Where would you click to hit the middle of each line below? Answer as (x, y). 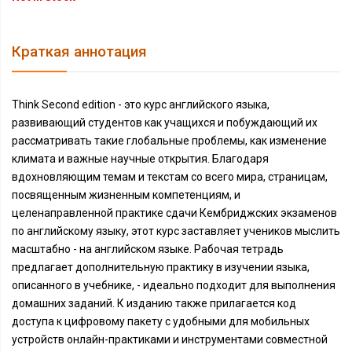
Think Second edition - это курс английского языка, (141, 104)
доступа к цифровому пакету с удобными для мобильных (161, 321)
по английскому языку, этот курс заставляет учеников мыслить (176, 231)
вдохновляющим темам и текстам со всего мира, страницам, (170, 177)
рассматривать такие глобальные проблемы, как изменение (169, 141)
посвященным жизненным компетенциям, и (126, 195)
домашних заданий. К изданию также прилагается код (154, 303)
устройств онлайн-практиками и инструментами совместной (170, 339)
